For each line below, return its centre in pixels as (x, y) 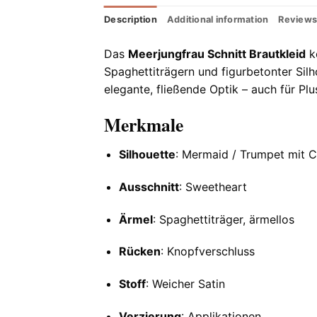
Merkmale (144, 125)
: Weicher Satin (185, 284)
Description (131, 20)
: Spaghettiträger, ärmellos (223, 219)
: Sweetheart (213, 186)
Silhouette (147, 154)
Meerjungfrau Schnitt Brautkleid (217, 54)
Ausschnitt (149, 186)
